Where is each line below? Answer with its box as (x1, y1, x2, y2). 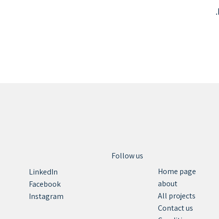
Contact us (158, 203, 194, 214)
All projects (158, 191, 196, 201)
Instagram (28, 191, 64, 201)
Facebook (28, 178, 61, 189)
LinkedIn (28, 166, 58, 177)
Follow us (111, 150, 144, 161)
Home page (158, 166, 197, 177)
